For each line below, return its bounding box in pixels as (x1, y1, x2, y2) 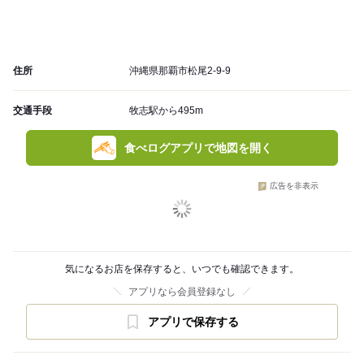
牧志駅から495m (129, 105, 203, 117)
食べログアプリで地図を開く (124, 141, 272, 155)
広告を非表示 (270, 181, 318, 191)
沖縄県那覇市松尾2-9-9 (129, 65, 231, 77)
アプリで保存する (148, 315, 239, 329)
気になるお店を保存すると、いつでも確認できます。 (65, 263, 299, 275)
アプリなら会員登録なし (128, 286, 236, 298)
